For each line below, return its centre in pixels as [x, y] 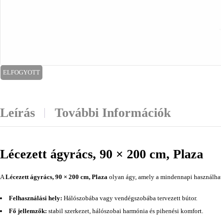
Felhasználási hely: [36, 198]
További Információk [113, 113]
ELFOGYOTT [21, 72]
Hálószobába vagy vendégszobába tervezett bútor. [130, 198]
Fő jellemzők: [28, 211]
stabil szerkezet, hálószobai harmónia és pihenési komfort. [125, 211]
